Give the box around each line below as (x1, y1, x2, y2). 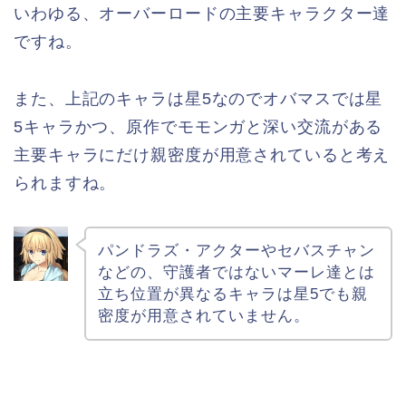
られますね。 (14, 174, 117, 193)
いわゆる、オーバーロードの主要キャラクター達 (14, 5, 391, 24)
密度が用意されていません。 (97, 306, 310, 324)
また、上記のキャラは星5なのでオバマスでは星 (14, 90, 383, 109)
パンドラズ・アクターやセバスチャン (97, 241, 375, 259)
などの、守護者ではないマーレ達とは (97, 263, 375, 281)
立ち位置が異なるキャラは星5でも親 (97, 285, 368, 303)
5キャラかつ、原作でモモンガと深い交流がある (14, 118, 383, 137)
